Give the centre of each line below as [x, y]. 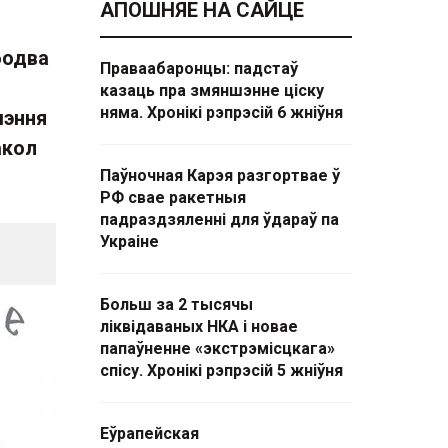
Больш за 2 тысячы [176, 304]
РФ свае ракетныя [173, 197]
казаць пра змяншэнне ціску [212, 90]
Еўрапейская [149, 433]
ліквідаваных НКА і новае [199, 326]
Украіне [129, 241]
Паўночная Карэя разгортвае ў [220, 175]
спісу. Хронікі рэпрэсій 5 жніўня [221, 370]
